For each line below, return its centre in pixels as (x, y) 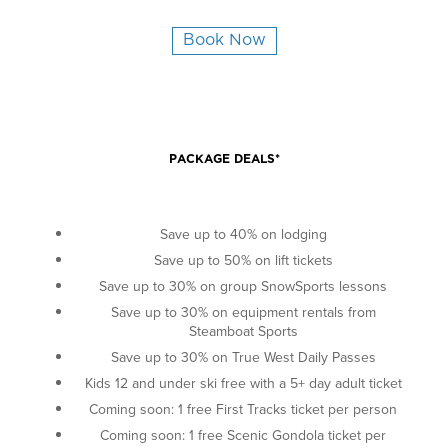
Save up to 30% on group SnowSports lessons (243, 286)
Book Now (224, 41)
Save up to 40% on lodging (243, 234)
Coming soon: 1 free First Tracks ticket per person (243, 409)
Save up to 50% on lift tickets (243, 260)
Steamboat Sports (243, 331)
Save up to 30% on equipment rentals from (243, 312)
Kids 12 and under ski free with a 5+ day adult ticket (243, 383)
